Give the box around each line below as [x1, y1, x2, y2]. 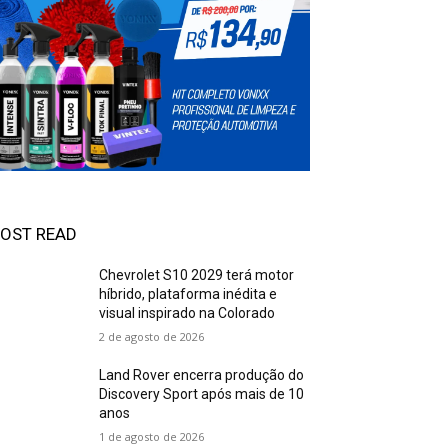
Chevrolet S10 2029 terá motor [99, 267, 295, 283]
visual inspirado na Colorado [99, 305, 276, 321]
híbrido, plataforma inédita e [99, 286, 278, 302]
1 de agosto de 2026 [99, 429, 205, 444]
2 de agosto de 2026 [99, 329, 205, 344]
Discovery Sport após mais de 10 [99, 386, 305, 402]
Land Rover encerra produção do [99, 367, 305, 383]
